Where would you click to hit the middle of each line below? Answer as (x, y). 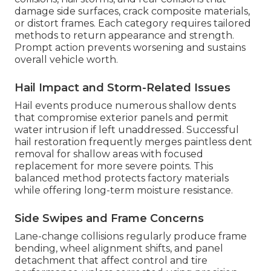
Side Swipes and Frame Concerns (109, 219)
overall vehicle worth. (66, 60)
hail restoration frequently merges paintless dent (133, 142)
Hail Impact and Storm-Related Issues (122, 88)
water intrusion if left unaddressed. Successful (127, 130)
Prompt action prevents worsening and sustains (130, 48)
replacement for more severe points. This (114, 166)
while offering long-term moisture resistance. (124, 191)
